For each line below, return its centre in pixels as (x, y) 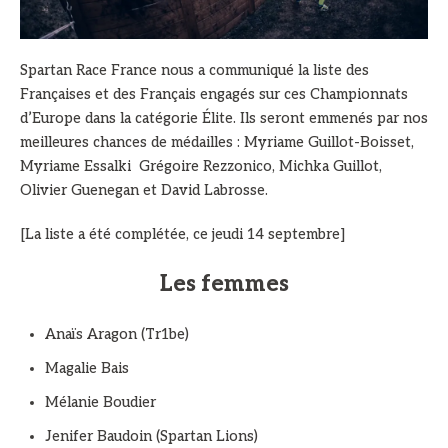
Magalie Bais (87, 368)
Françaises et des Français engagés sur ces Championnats (214, 94)
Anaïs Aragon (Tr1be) (117, 334)
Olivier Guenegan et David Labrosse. (144, 190)
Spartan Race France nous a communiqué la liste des (194, 70)
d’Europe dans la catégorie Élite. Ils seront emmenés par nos (224, 118)
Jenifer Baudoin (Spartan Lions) (151, 436)
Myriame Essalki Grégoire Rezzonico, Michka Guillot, (201, 166)
